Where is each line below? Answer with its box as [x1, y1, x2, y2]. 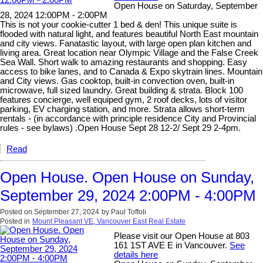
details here [114, 249, 159, 259]
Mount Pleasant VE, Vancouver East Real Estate [32, 217, 186, 225]
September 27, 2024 [34, 207, 99, 216]
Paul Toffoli [111, 207, 146, 216]
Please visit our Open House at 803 [114, 231, 250, 241]
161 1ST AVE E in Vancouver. [114, 240, 230, 250]
